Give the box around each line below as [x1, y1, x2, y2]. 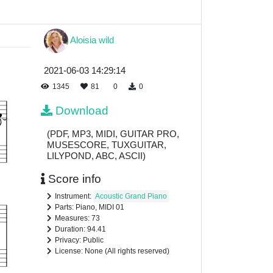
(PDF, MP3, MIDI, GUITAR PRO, [47, 129, 179, 140]
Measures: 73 [55, 214, 100, 223]
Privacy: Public [55, 236, 104, 245]
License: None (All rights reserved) [55, 247, 169, 256]
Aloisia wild [70, 34, 114, 45]
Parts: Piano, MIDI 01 [55, 203, 124, 212]
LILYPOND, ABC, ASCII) [47, 151, 146, 161]
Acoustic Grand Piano [95, 192, 167, 201]
